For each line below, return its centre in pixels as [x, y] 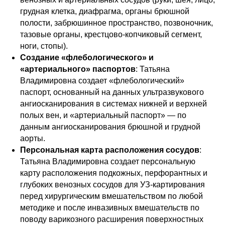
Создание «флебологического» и [87, 58]
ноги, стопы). [44, 46]
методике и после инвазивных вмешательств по [110, 208]
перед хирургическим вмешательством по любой [111, 196]
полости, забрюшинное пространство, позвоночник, [117, 23]
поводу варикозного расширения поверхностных [112, 219]
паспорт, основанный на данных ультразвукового [112, 92]
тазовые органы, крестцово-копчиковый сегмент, [111, 34]
